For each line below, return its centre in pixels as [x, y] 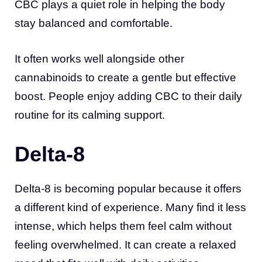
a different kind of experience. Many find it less [130, 208]
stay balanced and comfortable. [94, 23]
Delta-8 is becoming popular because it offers [128, 189]
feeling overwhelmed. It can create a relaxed [125, 245]
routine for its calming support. [90, 115]
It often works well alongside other [99, 58]
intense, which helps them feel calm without [123, 226]
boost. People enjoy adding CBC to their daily [128, 96]
